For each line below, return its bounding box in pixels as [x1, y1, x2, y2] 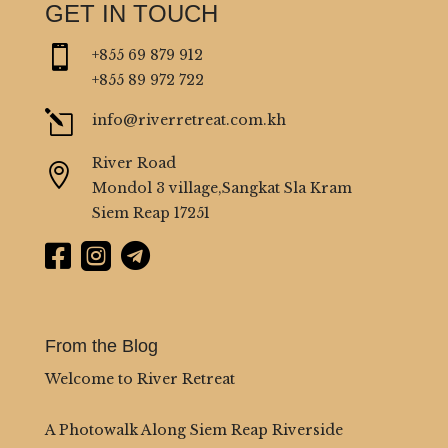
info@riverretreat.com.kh [91, 110, 286, 129]
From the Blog [44, 335, 158, 356]
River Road [91, 153, 176, 172]
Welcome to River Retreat [44, 369, 235, 388]
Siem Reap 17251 [91, 203, 210, 222]
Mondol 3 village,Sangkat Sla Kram [91, 178, 352, 197]
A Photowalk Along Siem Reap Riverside [44, 420, 343, 439]
